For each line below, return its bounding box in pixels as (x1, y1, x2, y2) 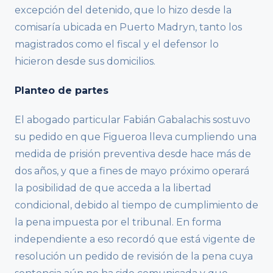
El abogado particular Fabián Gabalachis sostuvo (15, 114, 250, 126)
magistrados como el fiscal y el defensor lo (15, 38, 219, 51)
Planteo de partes (15, 85, 108, 97)
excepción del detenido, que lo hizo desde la (15, 4, 232, 16)
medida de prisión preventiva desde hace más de (15, 148, 251, 160)
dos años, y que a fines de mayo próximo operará (15, 165, 249, 177)
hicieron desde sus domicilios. (15, 55, 155, 68)
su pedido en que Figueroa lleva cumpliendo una (15, 131, 257, 143)
